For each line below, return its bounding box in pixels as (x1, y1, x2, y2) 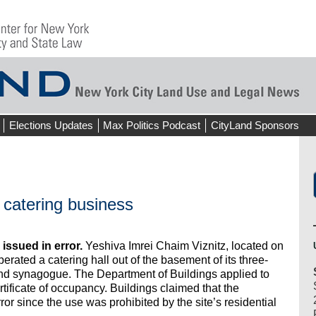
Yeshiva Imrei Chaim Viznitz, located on (83, 240, 284, 253)
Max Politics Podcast (103, 119, 201, 131)
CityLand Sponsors (210, 119, 299, 131)
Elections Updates (8, 119, 93, 131)
